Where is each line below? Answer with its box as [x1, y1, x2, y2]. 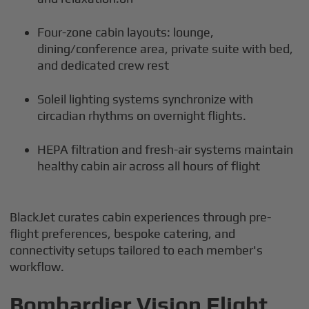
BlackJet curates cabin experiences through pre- [10, 210, 272, 225]
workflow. [10, 259, 65, 275]
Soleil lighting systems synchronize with [37, 92, 254, 107]
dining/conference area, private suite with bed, [37, 41, 294, 57]
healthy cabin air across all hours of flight [37, 159, 261, 174]
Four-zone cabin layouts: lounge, [37, 25, 215, 40]
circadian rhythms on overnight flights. [37, 108, 247, 123]
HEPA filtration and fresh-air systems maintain [37, 142, 294, 157]
